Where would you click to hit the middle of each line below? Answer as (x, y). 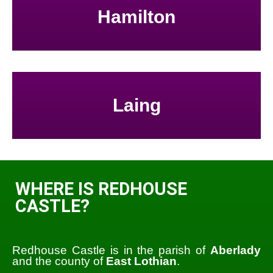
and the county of (59, 261)
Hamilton (136, 17)
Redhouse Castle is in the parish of (111, 250)
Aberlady (236, 250)
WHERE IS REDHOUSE (101, 189)
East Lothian (141, 261)
